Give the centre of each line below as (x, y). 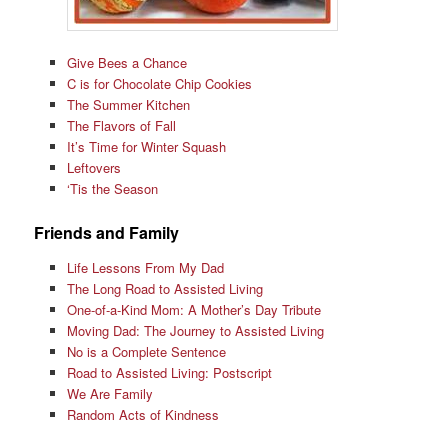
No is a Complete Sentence (146, 351)
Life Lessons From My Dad (145, 267)
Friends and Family (107, 233)
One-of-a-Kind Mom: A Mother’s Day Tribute (193, 309)
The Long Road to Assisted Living (164, 288)
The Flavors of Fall (121, 126)
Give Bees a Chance (126, 63)
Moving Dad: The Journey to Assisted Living (195, 330)
